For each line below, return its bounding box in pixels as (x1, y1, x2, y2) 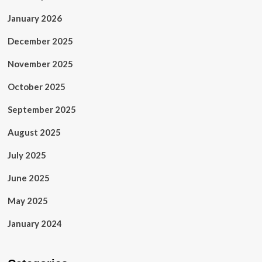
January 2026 (7, 13, 62, 24)
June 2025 (7, 173, 50, 184)
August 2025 (7, 127, 61, 138)
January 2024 (7, 218, 62, 229)
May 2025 (7, 195, 48, 206)
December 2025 (7, 36, 73, 47)
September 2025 (7, 104, 76, 115)
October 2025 (7, 81, 65, 92)
